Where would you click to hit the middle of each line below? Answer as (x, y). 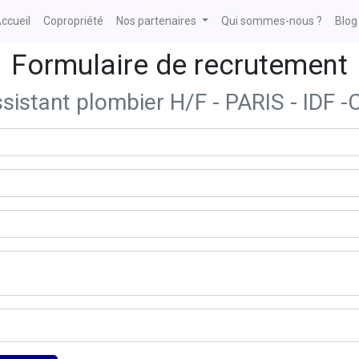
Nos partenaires (157, 21)
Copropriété (74, 21)
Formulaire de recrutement (179, 65)
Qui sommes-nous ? (272, 21)
